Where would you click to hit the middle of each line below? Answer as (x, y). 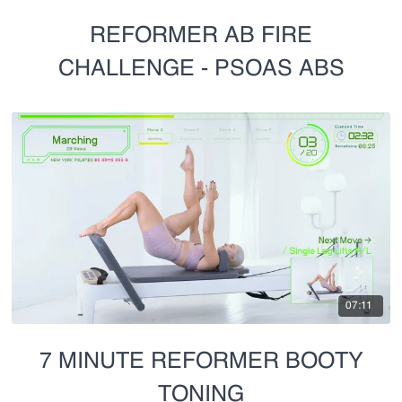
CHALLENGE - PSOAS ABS (201, 69)
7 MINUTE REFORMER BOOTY (201, 362)
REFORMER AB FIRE (201, 36)
